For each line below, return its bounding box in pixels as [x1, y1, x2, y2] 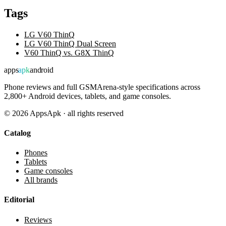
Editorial [4, 195, 34, 204]
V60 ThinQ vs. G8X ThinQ [24, 48, 114, 57]
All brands [24, 176, 58, 185]
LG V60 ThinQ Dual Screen [24, 39, 116, 48]
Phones [24, 148, 47, 157]
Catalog [4, 128, 31, 137]
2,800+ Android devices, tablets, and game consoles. [4, 91, 171, 100]
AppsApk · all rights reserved [28, 108, 124, 118]
